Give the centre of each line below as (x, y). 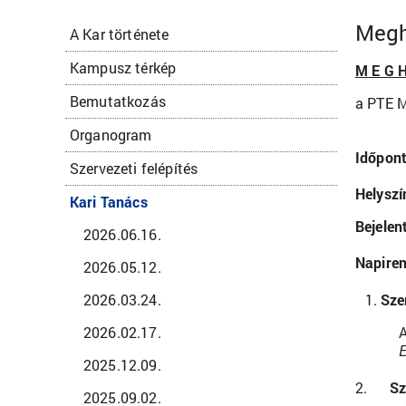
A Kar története (120, 34)
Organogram (111, 135)
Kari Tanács (109, 202)
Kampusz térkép (123, 68)
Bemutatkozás (118, 101)
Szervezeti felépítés (134, 168)
